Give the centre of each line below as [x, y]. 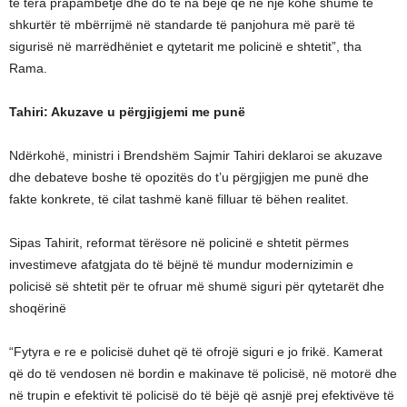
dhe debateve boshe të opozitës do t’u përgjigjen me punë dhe [189, 177]
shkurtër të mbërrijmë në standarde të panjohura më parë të [182, 25]
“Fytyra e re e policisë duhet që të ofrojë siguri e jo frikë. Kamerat [196, 352]
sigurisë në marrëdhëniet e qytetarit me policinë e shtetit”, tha [185, 46]
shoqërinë [38, 308]
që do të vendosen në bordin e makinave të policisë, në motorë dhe [203, 373]
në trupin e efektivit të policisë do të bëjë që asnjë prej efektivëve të [202, 395]
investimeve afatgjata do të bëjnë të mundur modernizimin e [181, 264]
